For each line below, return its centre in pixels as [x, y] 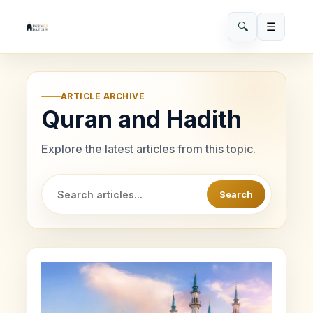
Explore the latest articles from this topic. [148, 149]
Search [236, 194]
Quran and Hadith [141, 119]
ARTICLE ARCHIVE [103, 96]
